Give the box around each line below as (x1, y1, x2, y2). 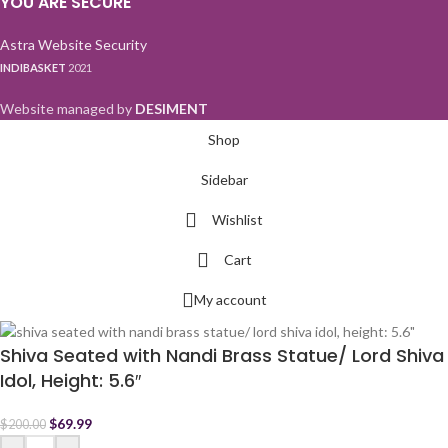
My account (193, 290, 267, 308)
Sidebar (200, 170, 248, 188)
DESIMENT (135, 99, 208, 117)
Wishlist (212, 210, 263, 228)
